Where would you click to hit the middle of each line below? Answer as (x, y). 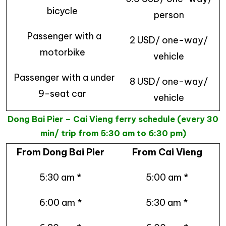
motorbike (62, 52)
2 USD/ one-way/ (169, 40)
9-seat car (62, 94)
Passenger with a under (62, 78)
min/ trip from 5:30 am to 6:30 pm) (113, 133)
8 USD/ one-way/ (169, 82)
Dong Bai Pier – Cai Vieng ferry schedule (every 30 (113, 119)
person (169, 15)
